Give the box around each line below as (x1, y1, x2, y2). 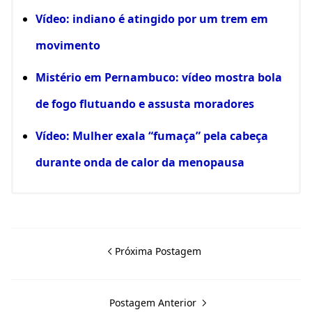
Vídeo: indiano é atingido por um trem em (36, 10, 268, 26)
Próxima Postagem (115, 244, 201, 258)
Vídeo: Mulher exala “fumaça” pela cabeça (36, 127, 268, 143)
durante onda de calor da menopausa (36, 154, 244, 170)
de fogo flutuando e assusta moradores (36, 95, 254, 111)
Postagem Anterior (109, 295, 199, 309)
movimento (36, 37, 100, 53)
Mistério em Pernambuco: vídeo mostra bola (36, 69, 282, 85)
